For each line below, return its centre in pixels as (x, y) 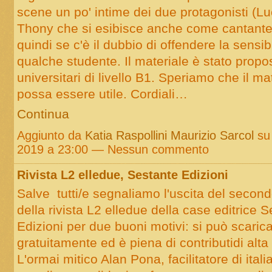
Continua (43, 114)
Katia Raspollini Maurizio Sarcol (169, 136)
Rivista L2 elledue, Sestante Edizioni (122, 175)
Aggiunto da (51, 136)
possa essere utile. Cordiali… (102, 94)
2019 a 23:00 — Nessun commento (113, 150)
